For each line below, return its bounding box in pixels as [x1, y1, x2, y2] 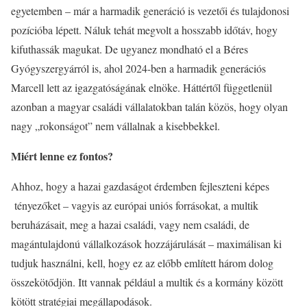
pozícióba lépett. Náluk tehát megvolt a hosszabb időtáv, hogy [11, 23, 278, 37]
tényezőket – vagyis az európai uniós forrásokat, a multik [11, 198, 258, 212]
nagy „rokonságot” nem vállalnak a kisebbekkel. [11, 119, 220, 133]
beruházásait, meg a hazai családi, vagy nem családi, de [11, 217, 249, 232]
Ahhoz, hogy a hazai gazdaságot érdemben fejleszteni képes [11, 179, 269, 193]
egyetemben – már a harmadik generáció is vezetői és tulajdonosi [11, 3, 289, 18]
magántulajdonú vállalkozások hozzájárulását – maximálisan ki [11, 236, 282, 251]
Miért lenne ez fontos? [11, 148, 113, 164]
